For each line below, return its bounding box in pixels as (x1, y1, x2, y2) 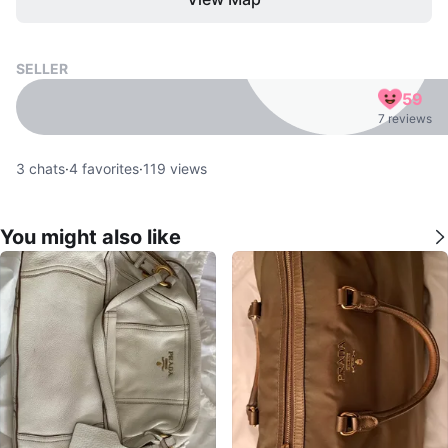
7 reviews (378, 111, 432, 126)
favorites (78, 160, 139, 177)
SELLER (16, 60, 68, 77)
